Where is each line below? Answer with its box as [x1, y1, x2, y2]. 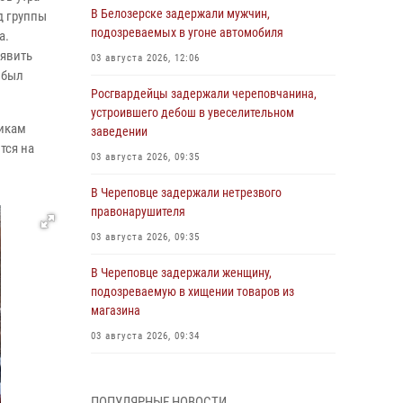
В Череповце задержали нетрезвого [91, 185, 282, 200]
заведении [91, 124, 148, 139]
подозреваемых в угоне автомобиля [91, 25, 283, 40]
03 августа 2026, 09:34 [91, 330, 200, 342]
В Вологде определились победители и [91, 364, 297, 379]
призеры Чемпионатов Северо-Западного [91, 383, 310, 398]
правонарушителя [91, 204, 185, 219]
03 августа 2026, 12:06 [91, 52, 200, 64]
